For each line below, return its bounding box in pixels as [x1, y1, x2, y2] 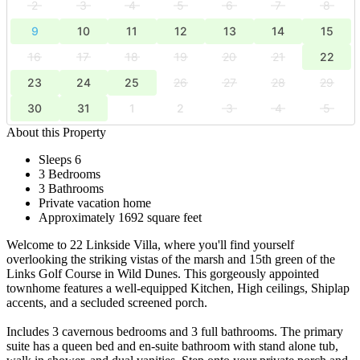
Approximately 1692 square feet [39, 210, 202, 224]
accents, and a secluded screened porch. [6, 295, 207, 309]
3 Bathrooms [39, 181, 104, 195]
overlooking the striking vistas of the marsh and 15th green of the [6, 252, 335, 266]
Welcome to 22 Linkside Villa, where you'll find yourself [6, 237, 294, 252]
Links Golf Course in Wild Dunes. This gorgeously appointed [6, 266, 319, 280]
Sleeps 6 [39, 152, 81, 166]
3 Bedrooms [39, 166, 100, 181]
